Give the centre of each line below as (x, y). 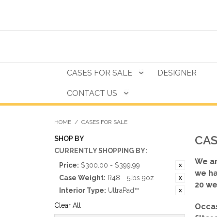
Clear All (68, 205)
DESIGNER (177, 73)
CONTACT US (92, 93)
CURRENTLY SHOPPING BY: (101, 151)
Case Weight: (82, 178)
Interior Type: (83, 190)
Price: (69, 165)
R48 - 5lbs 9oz (131, 178)
